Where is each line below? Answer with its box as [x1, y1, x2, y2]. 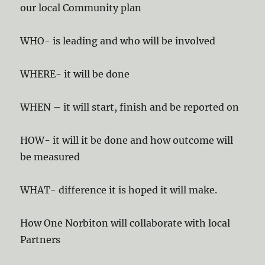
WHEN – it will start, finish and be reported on [20, 101, 240, 113]
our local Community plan [20, 2, 142, 14]
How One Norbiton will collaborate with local [20, 217, 231, 229]
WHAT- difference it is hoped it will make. [20, 184, 218, 196]
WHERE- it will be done [20, 68, 130, 80]
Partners [20, 234, 61, 245]
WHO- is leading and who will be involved [20, 35, 216, 47]
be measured [20, 151, 80, 163]
